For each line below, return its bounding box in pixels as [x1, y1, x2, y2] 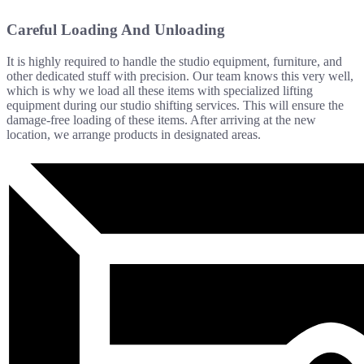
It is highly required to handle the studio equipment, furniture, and [6, 54, 342, 68]
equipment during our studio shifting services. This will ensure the [6, 97, 344, 112]
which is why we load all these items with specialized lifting [6, 83, 313, 97]
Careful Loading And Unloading [6, 21, 225, 39]
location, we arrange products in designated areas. [6, 127, 261, 141]
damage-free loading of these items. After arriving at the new [6, 112, 316, 127]
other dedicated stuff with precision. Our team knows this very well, [6, 68, 353, 83]
